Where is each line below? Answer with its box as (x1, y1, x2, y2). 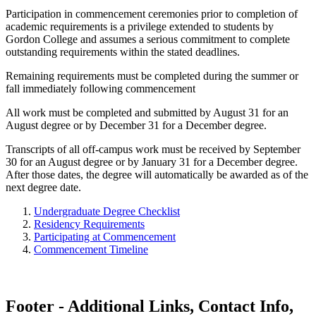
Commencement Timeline (34, 243, 148, 255)
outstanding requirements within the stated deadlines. (6, 45, 240, 58)
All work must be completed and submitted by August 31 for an (6, 106, 288, 119)
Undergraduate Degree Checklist (34, 205, 180, 217)
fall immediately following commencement (6, 82, 195, 95)
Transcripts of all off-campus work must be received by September (6, 142, 300, 155)
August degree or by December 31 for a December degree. (6, 119, 267, 131)
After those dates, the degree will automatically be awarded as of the (6, 168, 308, 181)
